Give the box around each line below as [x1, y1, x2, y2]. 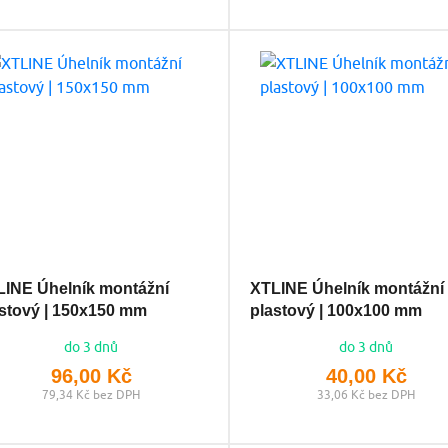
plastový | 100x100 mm [249, 301, 422, 319]
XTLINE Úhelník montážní [249, 279, 444, 297]
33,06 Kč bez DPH [317, 386, 416, 402]
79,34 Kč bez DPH [42, 386, 141, 402]
